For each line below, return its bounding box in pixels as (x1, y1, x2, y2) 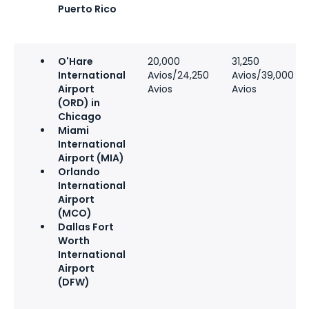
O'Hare (58, 54, 93, 68)
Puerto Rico (58, 1, 117, 16)
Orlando (58, 164, 100, 179)
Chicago (58, 109, 101, 123)
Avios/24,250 (148, 68, 209, 82)
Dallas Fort (58, 219, 114, 234)
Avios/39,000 (232, 68, 294, 82)
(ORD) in (58, 95, 100, 110)
